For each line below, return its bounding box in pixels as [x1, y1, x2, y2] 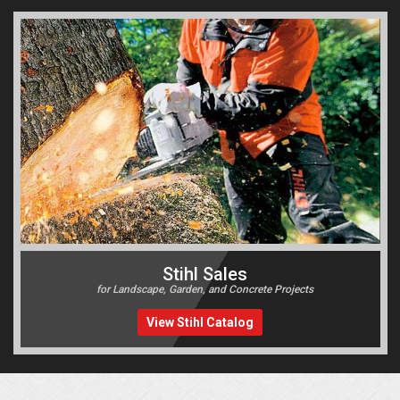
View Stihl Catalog [146, 315, 254, 330]
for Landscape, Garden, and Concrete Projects [96, 283, 313, 296]
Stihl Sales [162, 263, 247, 286]
